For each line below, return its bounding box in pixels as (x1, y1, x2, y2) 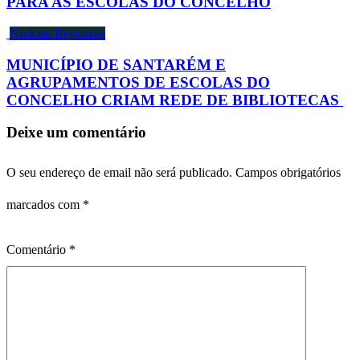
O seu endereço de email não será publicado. (6, 166, 232, 180)
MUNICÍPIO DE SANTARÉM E (6, 55, 226, 73)
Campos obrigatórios (235, 166, 341, 180)
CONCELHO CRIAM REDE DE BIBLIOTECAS (6, 91, 343, 108)
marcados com (6, 198, 83, 212)
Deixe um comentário (6, 124, 146, 141)
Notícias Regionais (10, 27, 105, 41)
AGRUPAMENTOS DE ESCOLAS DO (6, 73, 270, 91)
